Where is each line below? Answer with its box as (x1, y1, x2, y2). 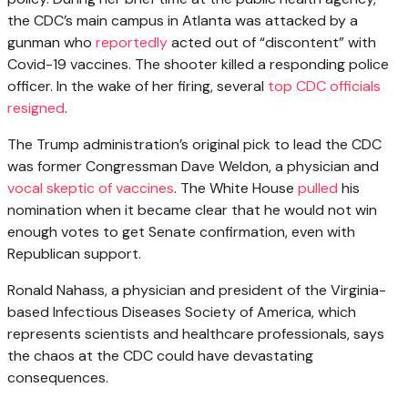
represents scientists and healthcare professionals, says (7, 324, 384, 344)
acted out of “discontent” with (168, 33, 376, 53)
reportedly (96, 33, 168, 53)
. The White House (174, 178, 298, 199)
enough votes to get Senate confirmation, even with (7, 222, 355, 242)
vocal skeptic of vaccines (7, 178, 174, 199)
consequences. (7, 368, 108, 388)
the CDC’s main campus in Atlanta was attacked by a (7, 11, 358, 31)
